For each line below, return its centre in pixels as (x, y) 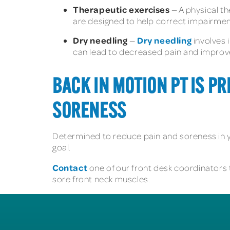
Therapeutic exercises (121, 9)
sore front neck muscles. (101, 179)
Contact (70, 168)
